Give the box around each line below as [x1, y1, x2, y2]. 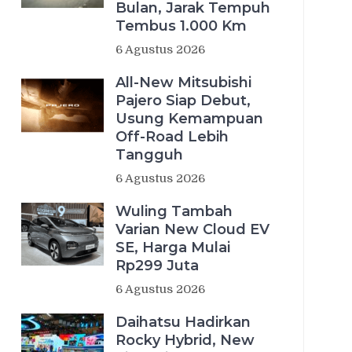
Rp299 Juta [115, 256, 199, 274]
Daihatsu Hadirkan [115, 313, 251, 331]
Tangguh [115, 145, 183, 163]
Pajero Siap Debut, [115, 91, 251, 109]
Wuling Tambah [115, 202, 233, 220]
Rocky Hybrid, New [115, 331, 255, 349]
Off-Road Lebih [115, 127, 229, 145]
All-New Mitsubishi [115, 73, 251, 91]
